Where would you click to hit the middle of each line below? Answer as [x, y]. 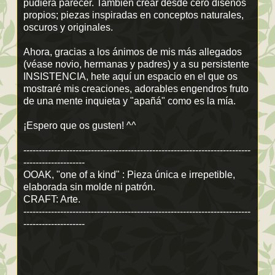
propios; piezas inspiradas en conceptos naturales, [134, 15]
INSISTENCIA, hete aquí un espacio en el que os [130, 76]
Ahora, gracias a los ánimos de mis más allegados [133, 52]
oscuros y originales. [68, 27]
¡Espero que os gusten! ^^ [80, 125]
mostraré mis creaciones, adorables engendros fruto [136, 88]
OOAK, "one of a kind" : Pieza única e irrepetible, [129, 174]
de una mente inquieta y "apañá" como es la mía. [130, 101]
